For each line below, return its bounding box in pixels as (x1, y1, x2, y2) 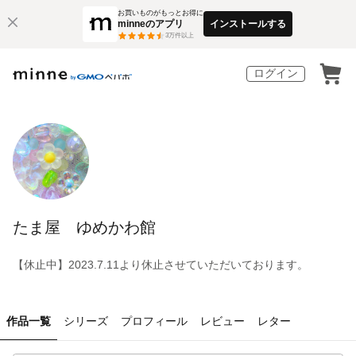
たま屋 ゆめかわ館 (13, 218, 156, 236)
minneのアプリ (118, 17, 184, 29)
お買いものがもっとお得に (118, 8, 204, 17)
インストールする (210, 17, 287, 29)
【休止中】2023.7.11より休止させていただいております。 (13, 257, 308, 271)
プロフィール (121, 314, 188, 327)
